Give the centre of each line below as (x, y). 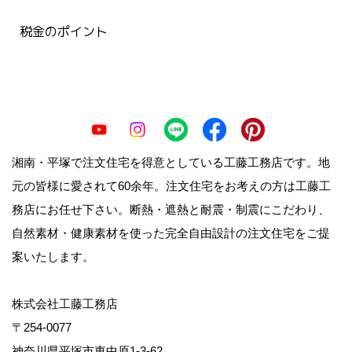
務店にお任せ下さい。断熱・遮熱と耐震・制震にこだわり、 (171, 209)
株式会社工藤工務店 (65, 304)
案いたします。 (53, 257)
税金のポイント (64, 31)
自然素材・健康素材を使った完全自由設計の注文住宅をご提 (171, 233)
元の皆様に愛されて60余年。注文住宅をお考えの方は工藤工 (171, 186)
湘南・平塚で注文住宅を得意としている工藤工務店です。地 (171, 162)
